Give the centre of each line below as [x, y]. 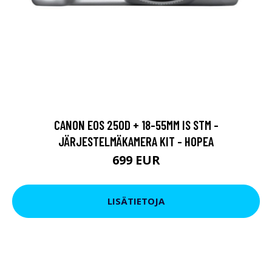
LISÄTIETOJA [136, 201]
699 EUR [136, 160]
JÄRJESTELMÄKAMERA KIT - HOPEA [136, 141]
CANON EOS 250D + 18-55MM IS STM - [136, 124]
